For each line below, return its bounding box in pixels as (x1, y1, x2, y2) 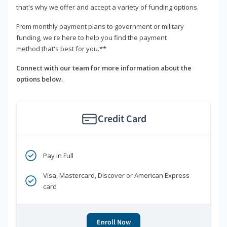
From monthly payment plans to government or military (16, 22, 184, 31)
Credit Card (97, 112, 146, 127)
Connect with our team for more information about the (16, 63, 192, 73)
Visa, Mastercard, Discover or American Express (43, 171, 190, 180)
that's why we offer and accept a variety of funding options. (16, 3, 199, 12)
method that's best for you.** (16, 44, 106, 54)
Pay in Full (43, 151, 73, 161)
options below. (16, 74, 63, 84)
